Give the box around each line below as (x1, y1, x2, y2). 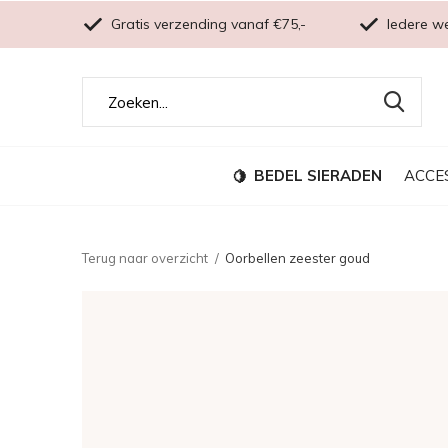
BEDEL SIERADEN (254, 165, 382, 185)
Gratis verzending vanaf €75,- (107, 15, 306, 33)
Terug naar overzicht (82, 250, 208, 266)
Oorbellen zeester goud (225, 250, 370, 266)
